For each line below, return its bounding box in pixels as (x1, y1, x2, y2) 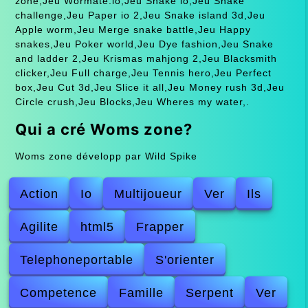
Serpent (186, 285, 234, 300)
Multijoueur (114, 186, 183, 201)
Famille (119, 285, 164, 300)
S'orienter (155, 252, 215, 267)
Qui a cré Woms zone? (14, 120, 192, 138)
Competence (20, 285, 98, 300)
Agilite (20, 219, 59, 234)
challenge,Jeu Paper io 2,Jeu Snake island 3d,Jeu (14, 9, 265, 21)
